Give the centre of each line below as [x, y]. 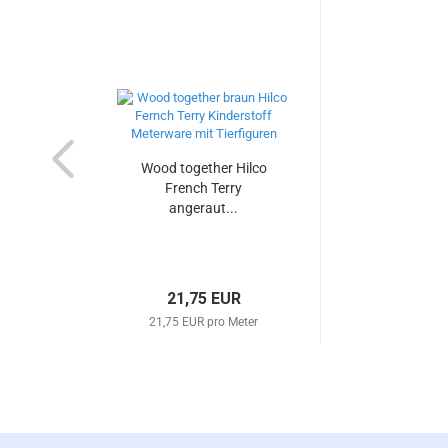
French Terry [203, 188]
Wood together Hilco [203, 168]
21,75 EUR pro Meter [203, 322]
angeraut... [203, 208]
